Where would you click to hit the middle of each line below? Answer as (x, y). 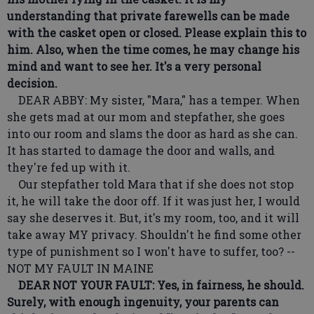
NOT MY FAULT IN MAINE (86, 268)
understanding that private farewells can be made (148, 16)
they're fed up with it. (69, 167)
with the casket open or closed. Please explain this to (157, 33)
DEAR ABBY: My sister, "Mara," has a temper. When (153, 100)
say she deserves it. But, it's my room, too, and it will (153, 218)
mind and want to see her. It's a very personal (134, 66)
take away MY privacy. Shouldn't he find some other (154, 234)
